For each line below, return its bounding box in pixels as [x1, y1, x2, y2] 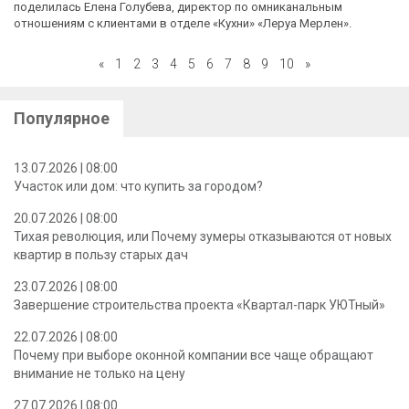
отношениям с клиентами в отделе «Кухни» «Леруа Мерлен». [14, 16, 351, 30]
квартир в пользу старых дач [14, 246, 188, 262]
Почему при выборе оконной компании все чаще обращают [14, 347, 373, 362]
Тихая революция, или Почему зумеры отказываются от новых [14, 228, 392, 244]
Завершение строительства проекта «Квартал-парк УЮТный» [14, 297, 385, 312]
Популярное [14, 108, 110, 128]
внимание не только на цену [14, 365, 185, 381]
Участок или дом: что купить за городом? [14, 178, 263, 194]
